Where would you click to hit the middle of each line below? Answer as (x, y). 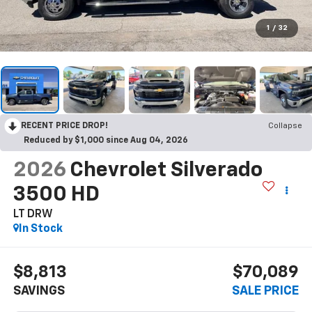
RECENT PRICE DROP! (64, 126)
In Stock (40, 229)
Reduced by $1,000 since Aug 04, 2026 (106, 140)
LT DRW (33, 214)
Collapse (285, 126)
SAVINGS (39, 291)
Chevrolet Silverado (166, 170)
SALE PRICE (266, 291)
